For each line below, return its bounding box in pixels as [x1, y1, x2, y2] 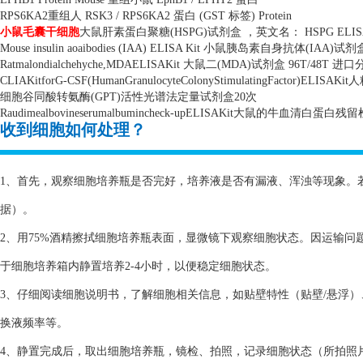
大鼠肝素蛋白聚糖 [79, 26, 170, 38]
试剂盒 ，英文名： [207, 26, 301, 38]
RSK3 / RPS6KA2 [82, 10, 173, 22]
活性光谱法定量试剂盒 [121, 91, 234, 103]
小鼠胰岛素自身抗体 [203, 42, 305, 54]
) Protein [251, 10, 292, 22]
